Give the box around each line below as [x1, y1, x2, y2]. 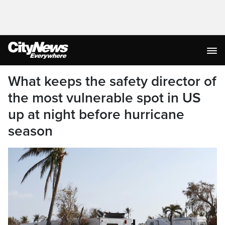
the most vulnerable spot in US [8, 89, 201, 106]
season [8, 123, 53, 140]
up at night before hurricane [8, 106, 184, 123]
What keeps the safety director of [8, 73, 216, 90]
